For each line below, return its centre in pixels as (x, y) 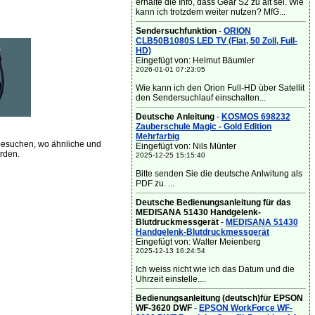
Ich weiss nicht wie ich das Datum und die (215, 269)
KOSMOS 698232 (256, 117)
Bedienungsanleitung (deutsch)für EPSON (219, 298)
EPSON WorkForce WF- (246, 308)
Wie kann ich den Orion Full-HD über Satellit (220, 88)
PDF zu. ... (155, 184)
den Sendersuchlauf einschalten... (201, 98)
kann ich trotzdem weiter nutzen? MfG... (211, 12)
